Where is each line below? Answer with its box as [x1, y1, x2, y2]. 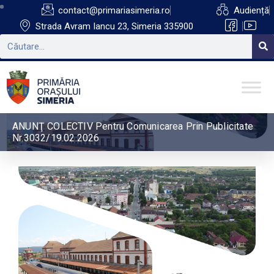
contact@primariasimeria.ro [58, 5, 171, 16]
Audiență [233, 5, 269, 16]
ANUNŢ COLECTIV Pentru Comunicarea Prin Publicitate [12, 120, 254, 132]
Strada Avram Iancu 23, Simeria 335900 [35, 21, 194, 32]
